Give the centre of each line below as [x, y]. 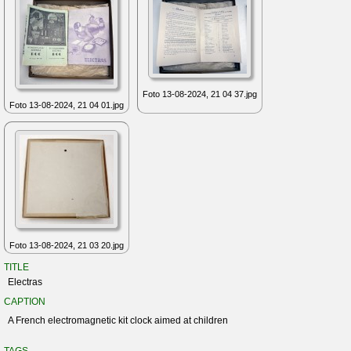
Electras [25, 282]
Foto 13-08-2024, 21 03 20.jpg [67, 245]
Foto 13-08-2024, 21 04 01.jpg [67, 105]
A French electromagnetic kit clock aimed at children [118, 320]
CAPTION [25, 301]
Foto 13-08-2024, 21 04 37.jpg [200, 94]
